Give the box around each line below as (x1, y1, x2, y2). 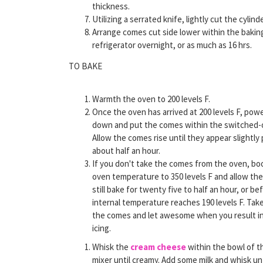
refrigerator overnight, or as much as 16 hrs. (92, 39, 252, 50)
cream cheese (130, 241, 186, 252)
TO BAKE (69, 60, 102, 72)
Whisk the (92, 241, 130, 252)
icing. (92, 222, 111, 234)
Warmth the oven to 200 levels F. (92, 93, 210, 104)
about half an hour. (92, 144, 160, 156)
